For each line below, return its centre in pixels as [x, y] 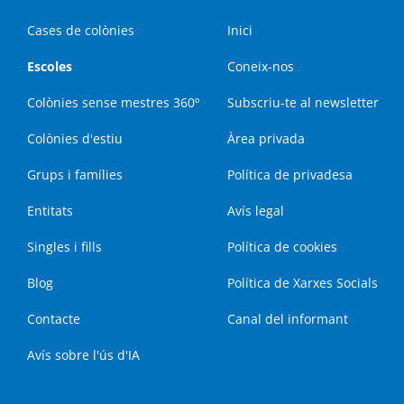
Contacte [54, 319]
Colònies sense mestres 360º [113, 102]
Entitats [50, 211]
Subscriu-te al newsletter [303, 102]
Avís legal [256, 211]
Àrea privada [266, 138]
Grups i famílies [75, 174]
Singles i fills [64, 247]
